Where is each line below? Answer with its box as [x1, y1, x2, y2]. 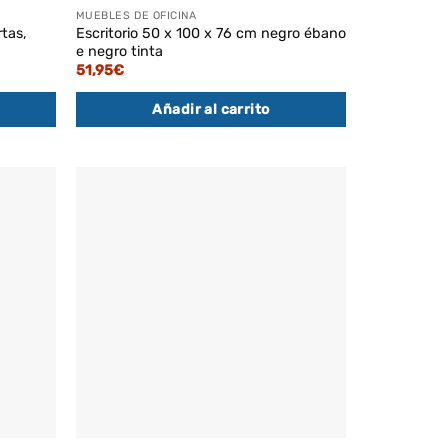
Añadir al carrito [152, 101, 270, 119]
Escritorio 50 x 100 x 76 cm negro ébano [75, 24, 346, 42]
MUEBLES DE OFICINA [75, 9, 197, 23]
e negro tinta [75, 42, 163, 60]
